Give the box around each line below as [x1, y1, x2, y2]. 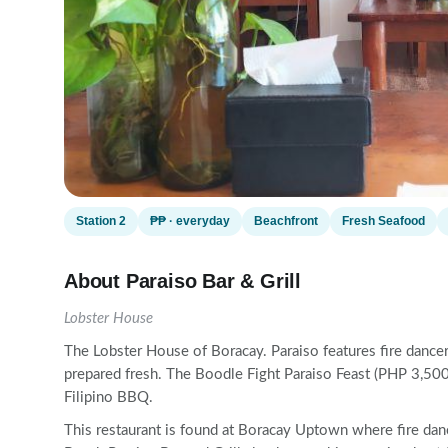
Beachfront [254, 215, 318, 227]
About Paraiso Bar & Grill [64, 270, 301, 292]
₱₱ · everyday [150, 215, 230, 227]
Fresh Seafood [342, 215, 425, 227]
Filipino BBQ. [64, 390, 153, 405]
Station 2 [76, 215, 126, 227]
